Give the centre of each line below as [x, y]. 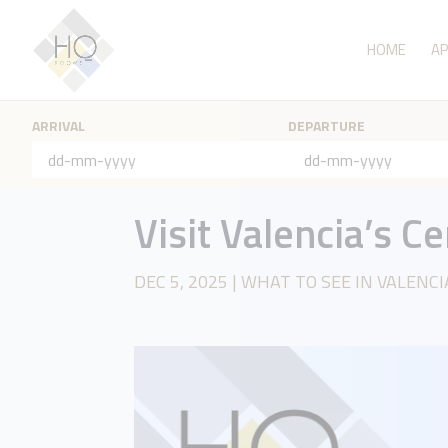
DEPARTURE [326, 125]
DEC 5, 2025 [181, 281]
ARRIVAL [58, 125]
